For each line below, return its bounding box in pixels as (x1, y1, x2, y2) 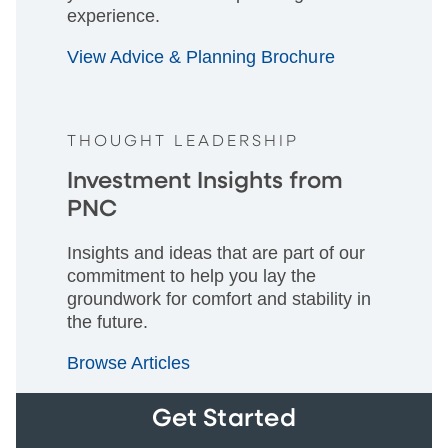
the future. (66, 311, 148, 332)
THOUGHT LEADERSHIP (66, 133, 299, 150)
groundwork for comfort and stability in (66, 288, 371, 309)
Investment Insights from (66, 169, 343, 193)
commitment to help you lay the (66, 265, 316, 286)
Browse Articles (66, 352, 196, 373)
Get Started (152, 406, 296, 431)
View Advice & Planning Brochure (66, 46, 340, 67)
